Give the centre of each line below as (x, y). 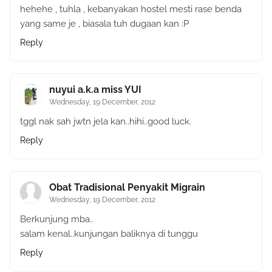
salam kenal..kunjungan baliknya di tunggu (109, 233)
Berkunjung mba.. (57, 219)
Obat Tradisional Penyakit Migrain (127, 187)
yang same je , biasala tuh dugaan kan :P (104, 23)
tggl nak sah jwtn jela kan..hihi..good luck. (106, 121)
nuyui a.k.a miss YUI (95, 89)
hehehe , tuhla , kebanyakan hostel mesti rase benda (131, 9)
